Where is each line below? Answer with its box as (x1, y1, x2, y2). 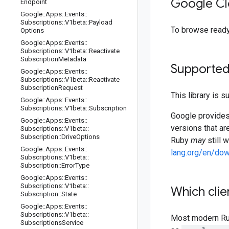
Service (62, 219, 83, 226)
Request (58, 84, 83, 91)
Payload (89, 18, 112, 26)
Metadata (58, 55, 86, 63)
